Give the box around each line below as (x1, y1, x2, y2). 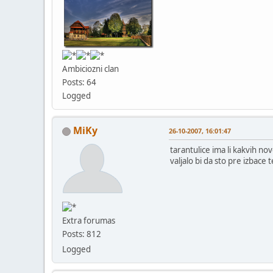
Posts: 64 (62, 77, 96, 88)
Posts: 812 (62, 229, 101, 240)
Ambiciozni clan (62, 63, 119, 75)
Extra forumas (62, 215, 115, 227)
